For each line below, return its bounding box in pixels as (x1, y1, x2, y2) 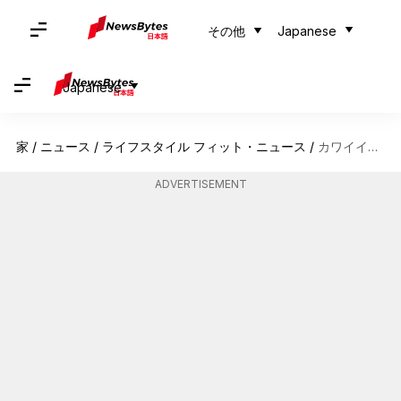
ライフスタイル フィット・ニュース (101, 139, 306, 154)
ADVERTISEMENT (154, 177, 247, 191)
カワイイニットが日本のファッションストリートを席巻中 (317, 139, 368, 154)
